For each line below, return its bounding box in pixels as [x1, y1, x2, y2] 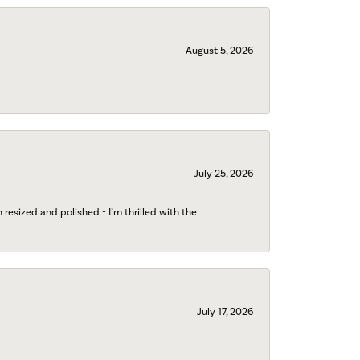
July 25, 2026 [194, 166, 253, 180]
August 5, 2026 [186, 43, 253, 57]
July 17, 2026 [197, 305, 253, 318]
